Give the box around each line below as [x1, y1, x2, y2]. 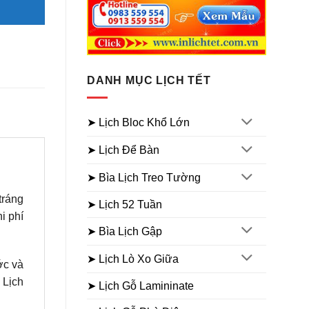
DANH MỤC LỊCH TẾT [87, 74, 211, 86]
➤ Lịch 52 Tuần [87, 198, 162, 210]
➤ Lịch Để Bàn [87, 144, 159, 157]
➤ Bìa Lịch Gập [87, 225, 162, 237]
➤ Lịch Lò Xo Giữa [87, 252, 179, 265]
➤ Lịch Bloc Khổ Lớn [87, 117, 190, 129]
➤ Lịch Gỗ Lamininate [87, 279, 194, 292]
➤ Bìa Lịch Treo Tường [87, 172, 201, 184]
